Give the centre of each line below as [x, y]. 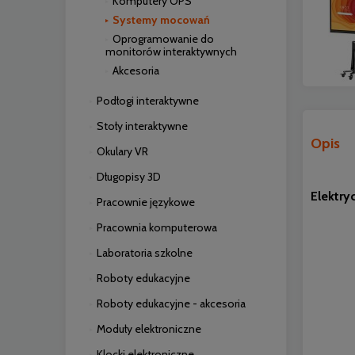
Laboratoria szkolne [145, 253]
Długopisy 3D [129, 177]
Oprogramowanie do [163, 39]
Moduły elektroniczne [149, 329]
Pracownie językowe [146, 202]
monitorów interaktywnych [171, 52]
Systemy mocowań [161, 20]
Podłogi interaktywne [148, 101]
